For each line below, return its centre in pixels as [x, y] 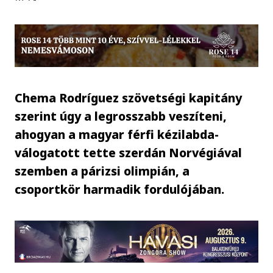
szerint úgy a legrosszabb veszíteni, [121, 116]
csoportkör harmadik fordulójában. [120, 189]
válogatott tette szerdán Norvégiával [129, 152]
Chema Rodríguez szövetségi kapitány [129, 97]
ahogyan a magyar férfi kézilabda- [117, 134]
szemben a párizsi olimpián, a [102, 171]
